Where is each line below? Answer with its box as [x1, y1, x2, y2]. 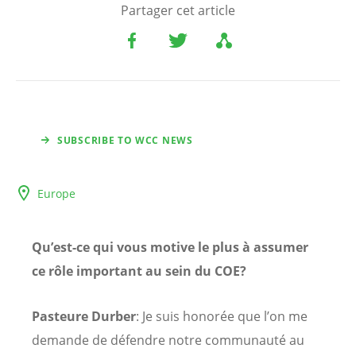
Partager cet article [121, 2, 235, 20]
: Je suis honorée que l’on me [136, 308, 308, 326]
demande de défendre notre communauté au [32, 331, 304, 350]
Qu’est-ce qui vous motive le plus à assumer [32, 238, 308, 257]
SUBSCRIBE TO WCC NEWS [57, 133, 193, 148]
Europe [37, 186, 75, 202]
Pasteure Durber [32, 308, 136, 326]
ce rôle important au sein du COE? [32, 262, 246, 281]
